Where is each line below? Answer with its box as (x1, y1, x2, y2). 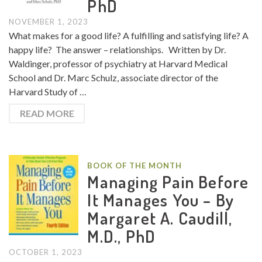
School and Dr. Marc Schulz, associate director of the (9, 71, 218, 83)
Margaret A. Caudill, (87, 206, 233, 229)
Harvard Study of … (9, 85, 87, 97)
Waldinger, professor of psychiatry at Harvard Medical (9, 57, 227, 69)
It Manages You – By (87, 188, 235, 211)
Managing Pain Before (87, 170, 249, 192)
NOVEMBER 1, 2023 (9, 16, 88, 26)
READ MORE (19, 107, 74, 119)
